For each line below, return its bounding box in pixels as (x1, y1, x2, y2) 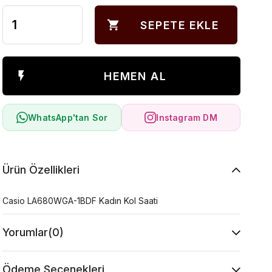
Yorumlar (2, 226, 49, 239)
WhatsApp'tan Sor (28, 112, 108, 123)
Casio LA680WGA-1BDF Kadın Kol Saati (2, 195, 158, 206)
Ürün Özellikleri (2, 163, 80, 176)
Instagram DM (156, 112, 217, 123)
